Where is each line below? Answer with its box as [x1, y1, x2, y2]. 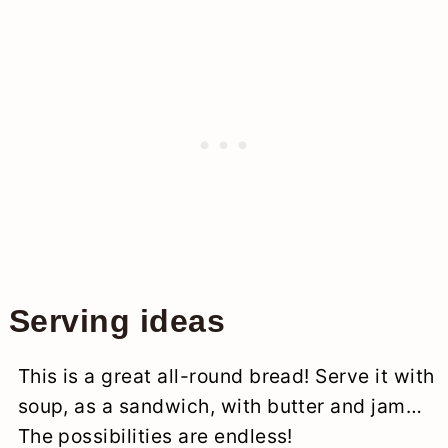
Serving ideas [8, 302, 226, 339]
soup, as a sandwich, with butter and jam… [17, 393, 423, 418]
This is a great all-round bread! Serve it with [17, 363, 435, 388]
